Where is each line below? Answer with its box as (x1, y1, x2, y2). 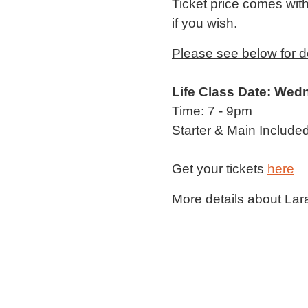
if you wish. (172, 15, 237, 30)
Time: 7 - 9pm (172, 103, 252, 118)
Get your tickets (172, 161, 267, 176)
